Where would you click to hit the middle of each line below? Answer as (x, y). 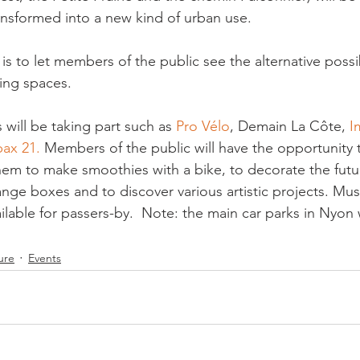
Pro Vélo (203, 126)
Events (45, 258)
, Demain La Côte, (290, 126)
